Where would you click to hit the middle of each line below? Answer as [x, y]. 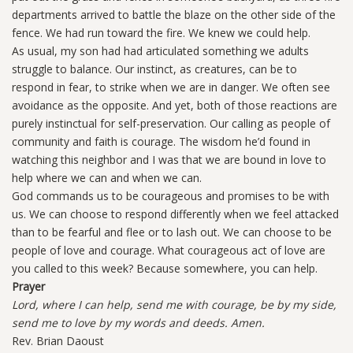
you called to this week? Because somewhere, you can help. [165, 269]
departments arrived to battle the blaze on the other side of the [174, 15]
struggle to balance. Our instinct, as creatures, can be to [154, 69]
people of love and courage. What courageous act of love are [169, 251]
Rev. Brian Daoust [58, 341]
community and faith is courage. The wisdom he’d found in [161, 142]
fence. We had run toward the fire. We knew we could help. [161, 33]
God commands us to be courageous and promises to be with [171, 196]
